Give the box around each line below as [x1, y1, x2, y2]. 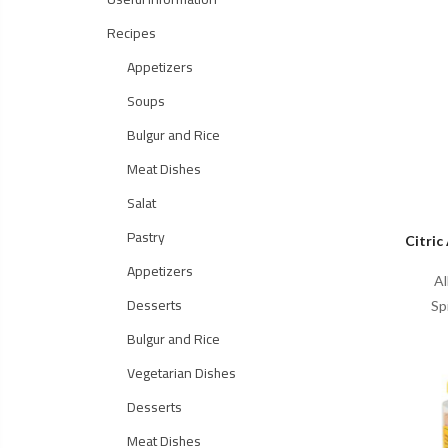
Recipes [107, 20, 156, 46]
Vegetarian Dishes [127, 360, 236, 386]
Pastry [127, 224, 165, 250]
